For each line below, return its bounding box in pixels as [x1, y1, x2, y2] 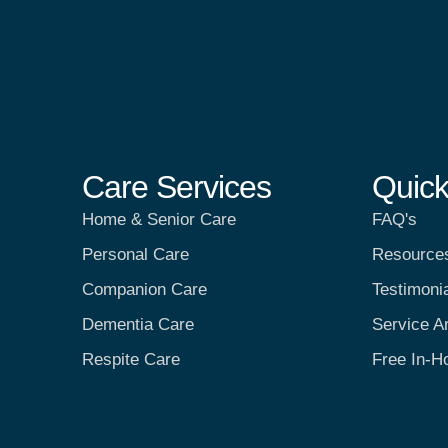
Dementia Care [82, 314, 194, 334]
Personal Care [82, 244, 189, 264]
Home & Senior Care [82, 209, 236, 229]
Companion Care [82, 279, 207, 299]
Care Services [82, 168, 271, 205]
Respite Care [82, 349, 180, 369]
